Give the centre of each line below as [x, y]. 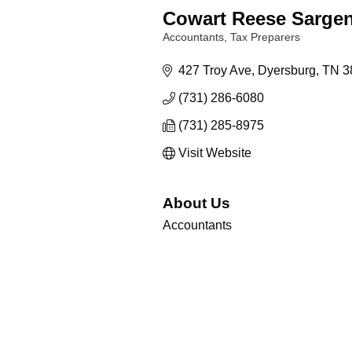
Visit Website [215, 153]
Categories [188, 48]
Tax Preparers [265, 37]
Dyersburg [287, 70]
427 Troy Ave [215, 70]
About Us [196, 203]
